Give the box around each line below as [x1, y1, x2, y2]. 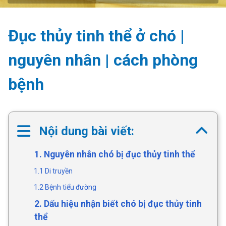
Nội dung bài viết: [39, 124, 134, 138]
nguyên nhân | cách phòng [8, 50, 198, 70]
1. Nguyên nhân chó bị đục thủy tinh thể [34, 149, 195, 159]
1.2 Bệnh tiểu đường [34, 183, 96, 191]
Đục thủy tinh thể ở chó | [8, 26, 185, 45]
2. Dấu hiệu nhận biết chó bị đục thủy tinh [34, 199, 202, 209]
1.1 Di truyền [34, 167, 73, 175]
